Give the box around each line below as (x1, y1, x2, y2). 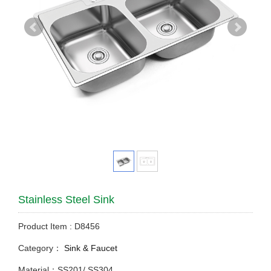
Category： (18, 243, 62, 253)
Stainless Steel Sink (18, 194, 114, 206)
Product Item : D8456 (18, 221, 100, 231)
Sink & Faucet (62, 243, 117, 253)
